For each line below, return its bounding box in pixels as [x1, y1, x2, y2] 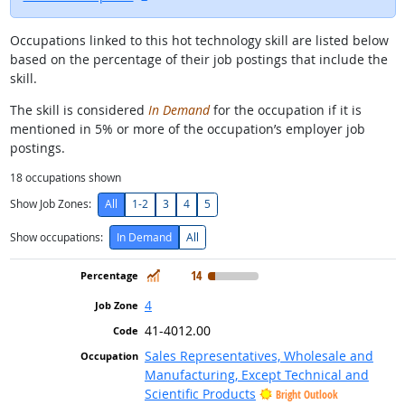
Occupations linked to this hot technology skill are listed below [9, 31, 389, 49]
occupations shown [22, 169, 121, 185]
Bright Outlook [275, 386, 338, 402]
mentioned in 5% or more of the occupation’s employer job [9, 119, 365, 137]
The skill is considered [9, 100, 148, 118]
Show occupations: [9, 229, 103, 245]
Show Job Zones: [9, 196, 91, 212]
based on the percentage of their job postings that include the [9, 50, 388, 68]
